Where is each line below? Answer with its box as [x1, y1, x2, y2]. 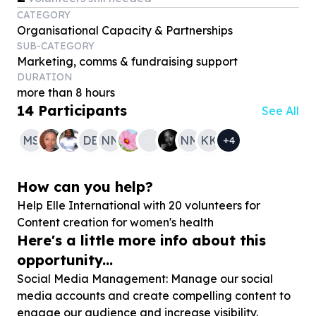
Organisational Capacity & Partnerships [17, 23, 233, 37]
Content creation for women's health [17, 215, 214, 229]
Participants [38, 102, 127, 119]
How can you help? [17, 178, 153, 195]
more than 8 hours [17, 85, 115, 99]
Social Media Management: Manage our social [17, 272, 273, 286]
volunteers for [182, 198, 260, 212]
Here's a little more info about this [17, 231, 266, 249]
